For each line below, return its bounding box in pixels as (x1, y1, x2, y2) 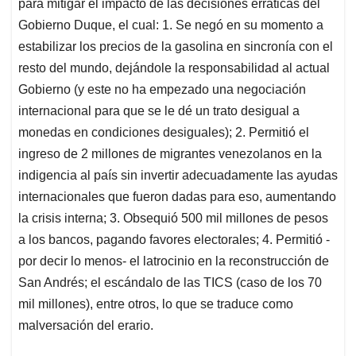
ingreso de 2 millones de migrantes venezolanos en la (18, 147, 322, 161)
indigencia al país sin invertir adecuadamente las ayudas (18, 168, 338, 183)
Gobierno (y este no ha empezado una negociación (18, 83, 306, 97)
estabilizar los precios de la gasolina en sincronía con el (18, 40, 333, 54)
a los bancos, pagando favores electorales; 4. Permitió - (18, 233, 330, 247)
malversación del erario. (18, 319, 153, 333)
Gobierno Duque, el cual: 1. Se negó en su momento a (18, 18, 323, 33)
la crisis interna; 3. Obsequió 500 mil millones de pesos (18, 211, 328, 226)
